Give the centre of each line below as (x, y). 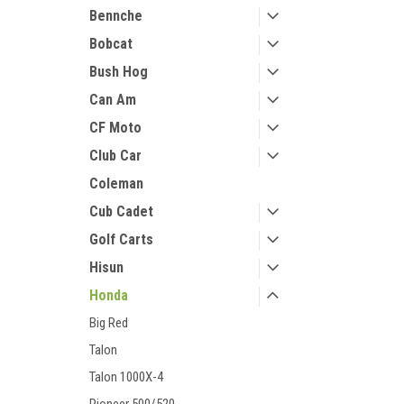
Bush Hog (119, 72)
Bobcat (111, 44)
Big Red (109, 323)
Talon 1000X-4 (126, 377)
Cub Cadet (121, 211)
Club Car (115, 156)
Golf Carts (121, 239)
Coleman (116, 184)
